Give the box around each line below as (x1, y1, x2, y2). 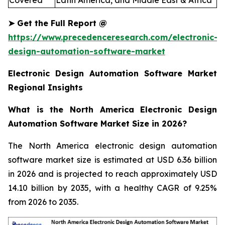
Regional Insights (8, 82, 83, 93)
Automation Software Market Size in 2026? (8, 119, 187, 129)
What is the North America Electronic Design (8, 104, 217, 115)
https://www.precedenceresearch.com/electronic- (8, 32, 218, 43)
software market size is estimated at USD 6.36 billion (8, 155, 217, 165)
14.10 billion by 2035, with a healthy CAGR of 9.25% (8, 183, 217, 193)
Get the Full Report (15, 18, 99, 29)
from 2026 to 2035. (8, 197, 78, 207)
